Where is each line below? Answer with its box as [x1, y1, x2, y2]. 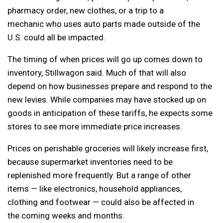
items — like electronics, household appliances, [7, 184, 182, 194]
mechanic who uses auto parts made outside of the [7, 19, 200, 29]
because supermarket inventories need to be [7, 157, 173, 167]
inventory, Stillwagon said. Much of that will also [7, 68, 186, 78]
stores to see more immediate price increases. [7, 121, 182, 132]
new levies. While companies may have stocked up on [7, 95, 206, 105]
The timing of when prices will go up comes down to [7, 54, 203, 65]
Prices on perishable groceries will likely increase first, [7, 143, 208, 154]
